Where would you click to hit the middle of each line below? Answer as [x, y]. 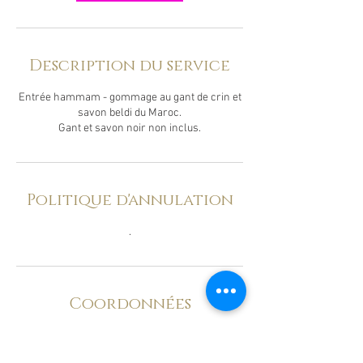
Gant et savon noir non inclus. [130, 128]
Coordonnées [130, 303]
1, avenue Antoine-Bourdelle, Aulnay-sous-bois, [130, 335]
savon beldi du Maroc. [130, 113]
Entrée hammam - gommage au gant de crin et [130, 97]
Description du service [130, 65]
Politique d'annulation [130, 200]
